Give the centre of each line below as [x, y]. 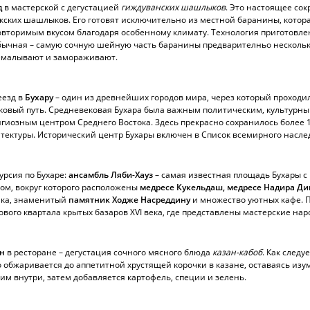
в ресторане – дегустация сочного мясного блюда [109, 252]
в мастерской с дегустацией [62, 7]
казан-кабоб [237, 252]
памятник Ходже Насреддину [129, 200]
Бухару [39, 97]
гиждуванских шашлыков [173, 7]
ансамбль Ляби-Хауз [111, 175]
